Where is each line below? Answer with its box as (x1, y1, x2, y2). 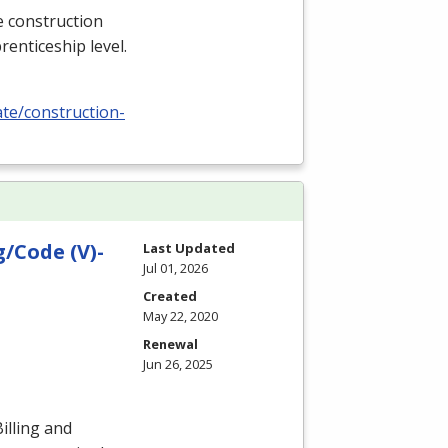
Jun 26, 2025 (143, 355, 213, 374)
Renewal (143, 335, 198, 354)
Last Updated (143, 239, 235, 258)
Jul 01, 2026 (143, 259, 208, 278)
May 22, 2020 (143, 307, 218, 326)
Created (143, 287, 197, 306)
